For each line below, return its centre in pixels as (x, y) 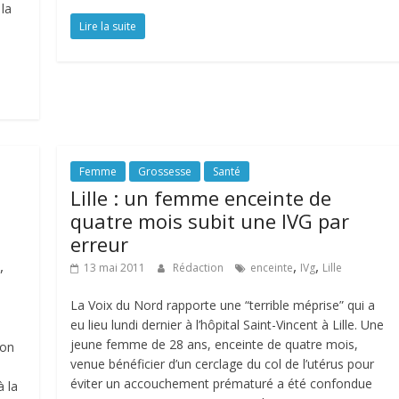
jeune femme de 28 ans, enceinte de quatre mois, (215, 344)
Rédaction (200, 268)
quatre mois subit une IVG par (210, 221)
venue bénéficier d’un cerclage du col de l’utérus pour (223, 364)
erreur (100, 244)
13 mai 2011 (115, 268)
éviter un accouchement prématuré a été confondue (222, 383)
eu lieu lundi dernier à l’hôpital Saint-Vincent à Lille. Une (228, 325)
